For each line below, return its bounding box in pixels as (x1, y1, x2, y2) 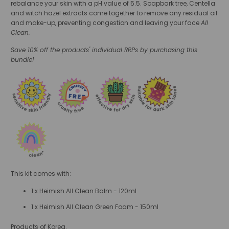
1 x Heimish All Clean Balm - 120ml (31, 186, 137, 195)
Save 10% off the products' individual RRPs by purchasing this (11, 45, 198, 54)
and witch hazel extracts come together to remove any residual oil (11, 8, 218, 17)
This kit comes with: (11, 169, 73, 178)
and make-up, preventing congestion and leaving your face (11, 18, 201, 27)
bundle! (11, 55, 35, 64)
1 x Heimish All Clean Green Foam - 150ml (31, 202, 159, 211)
